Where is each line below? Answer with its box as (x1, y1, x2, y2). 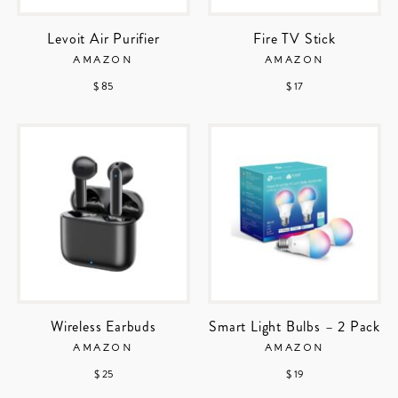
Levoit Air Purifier (47, 28, 160, 50)
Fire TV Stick (253, 28, 336, 50)
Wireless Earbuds (51, 316, 156, 338)
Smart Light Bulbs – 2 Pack (209, 316, 380, 338)
